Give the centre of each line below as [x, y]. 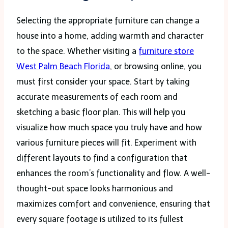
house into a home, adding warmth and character [110, 36]
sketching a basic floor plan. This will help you [101, 112]
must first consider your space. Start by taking [103, 81]
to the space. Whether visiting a [77, 51]
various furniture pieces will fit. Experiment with [106, 142]
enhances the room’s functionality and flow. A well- [113, 173]
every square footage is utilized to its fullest [100, 219]
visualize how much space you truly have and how [109, 127]
